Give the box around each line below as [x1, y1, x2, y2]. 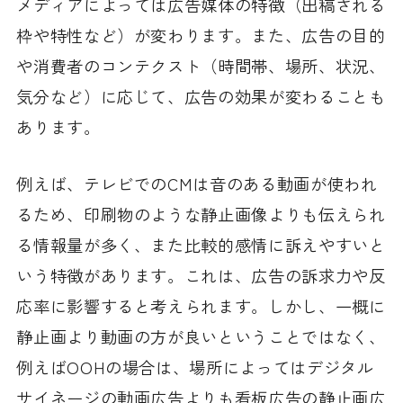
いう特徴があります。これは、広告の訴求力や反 [16, 263, 386, 287]
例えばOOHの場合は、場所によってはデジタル [16, 354, 374, 379]
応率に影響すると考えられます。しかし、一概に [16, 293, 386, 318]
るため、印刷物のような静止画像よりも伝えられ [16, 201, 386, 226]
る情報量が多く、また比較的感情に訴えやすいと [16, 232, 386, 256]
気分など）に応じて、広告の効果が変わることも [16, 85, 386, 109]
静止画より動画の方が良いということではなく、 [16, 324, 386, 348]
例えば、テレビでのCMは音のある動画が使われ [16, 171, 378, 195]
